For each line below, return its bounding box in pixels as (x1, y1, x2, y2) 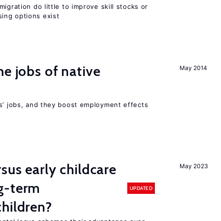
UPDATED (129, 184, 152, 191)
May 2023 (180, 162, 208, 170)
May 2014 (180, 64, 207, 72)
